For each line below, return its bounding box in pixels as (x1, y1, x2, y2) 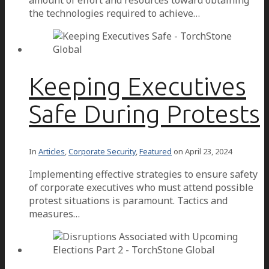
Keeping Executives (29, 71, 246, 100)
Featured (139, 145, 172, 157)
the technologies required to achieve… (29, 6, 200, 20)
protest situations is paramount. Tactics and (29, 193, 228, 207)
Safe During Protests (29, 99, 260, 128)
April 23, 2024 (185, 145, 232, 157)
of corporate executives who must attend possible (29, 180, 253, 194)
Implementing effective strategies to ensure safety (29, 167, 258, 181)
